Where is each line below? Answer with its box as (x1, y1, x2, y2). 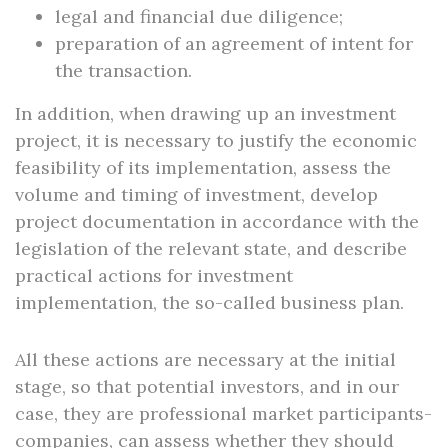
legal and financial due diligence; (55, 5, 343, 28)
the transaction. (55, 59, 192, 82)
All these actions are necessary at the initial (15, 348, 396, 371)
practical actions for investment (15, 264, 293, 287)
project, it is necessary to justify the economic (15, 129, 417, 152)
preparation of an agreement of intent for (55, 32, 413, 55)
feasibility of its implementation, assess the (15, 156, 391, 179)
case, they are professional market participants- (15, 402, 432, 425)
